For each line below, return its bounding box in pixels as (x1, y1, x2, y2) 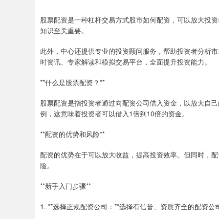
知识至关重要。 (40, 25, 88, 35)
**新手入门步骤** (40, 181, 91, 191)
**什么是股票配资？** (40, 77, 105, 87)
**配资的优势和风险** (40, 129, 105, 139)
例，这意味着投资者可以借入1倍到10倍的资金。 (40, 109, 189, 118)
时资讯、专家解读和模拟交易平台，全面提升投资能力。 (40, 57, 211, 66)
